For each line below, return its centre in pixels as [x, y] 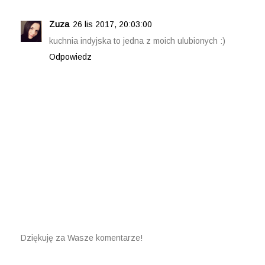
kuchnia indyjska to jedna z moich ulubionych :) [137, 41]
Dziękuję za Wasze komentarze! [82, 237]
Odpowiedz [70, 56]
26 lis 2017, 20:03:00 [112, 24]
